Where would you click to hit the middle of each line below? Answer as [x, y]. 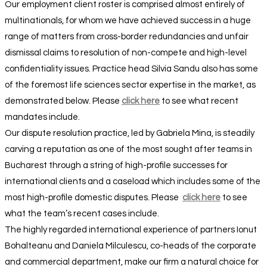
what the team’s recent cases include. [82, 213]
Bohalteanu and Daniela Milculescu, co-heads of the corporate [131, 246]
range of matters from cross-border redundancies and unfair [127, 36]
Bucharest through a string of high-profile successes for [116, 165]
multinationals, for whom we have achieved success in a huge [128, 20]
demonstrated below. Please [63, 101]
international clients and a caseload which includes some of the [133, 181]
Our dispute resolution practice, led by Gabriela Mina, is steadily [130, 133]
